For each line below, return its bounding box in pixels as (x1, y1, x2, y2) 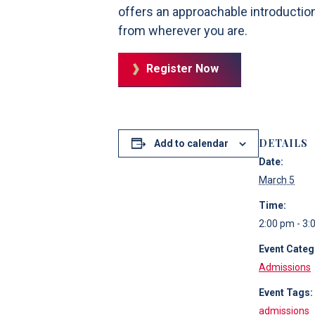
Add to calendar (153, 138, 229, 149)
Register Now (146, 62, 219, 75)
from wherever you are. (118, 23, 247, 38)
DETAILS (259, 136, 308, 150)
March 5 (259, 174, 295, 186)
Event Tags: (259, 286, 313, 298)
